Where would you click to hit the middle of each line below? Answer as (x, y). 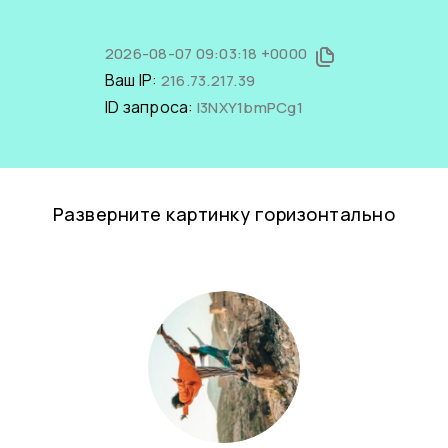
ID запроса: (150, 107)
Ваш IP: (132, 80)
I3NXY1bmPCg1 (249, 107)
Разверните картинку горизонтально (224, 214)
